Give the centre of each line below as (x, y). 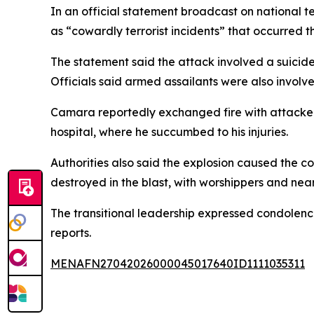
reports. (71, 232)
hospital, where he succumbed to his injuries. (169, 131)
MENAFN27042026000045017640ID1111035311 (178, 263)
